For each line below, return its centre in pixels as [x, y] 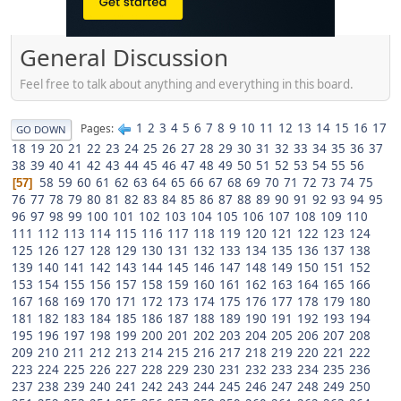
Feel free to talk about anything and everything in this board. [187, 84]
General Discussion [124, 57]
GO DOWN [41, 129]
